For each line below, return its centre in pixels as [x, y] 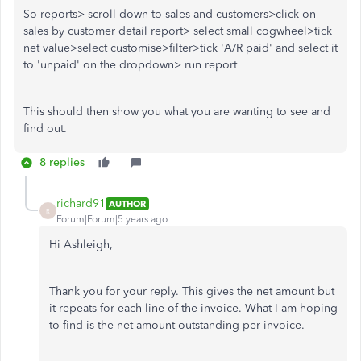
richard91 [81, 203]
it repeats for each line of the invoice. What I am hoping [193, 308]
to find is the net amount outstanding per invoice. [177, 325]
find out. [47, 129]
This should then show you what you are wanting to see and [177, 112]
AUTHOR [127, 203]
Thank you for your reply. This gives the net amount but [192, 291]
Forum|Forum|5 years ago [112, 219]
